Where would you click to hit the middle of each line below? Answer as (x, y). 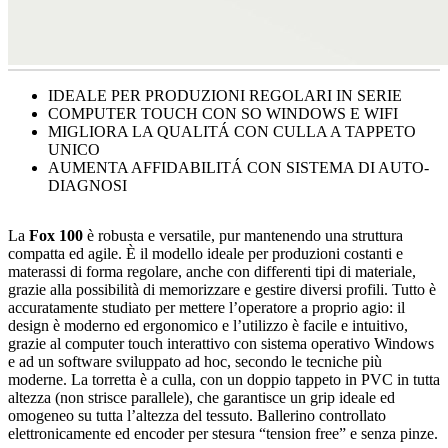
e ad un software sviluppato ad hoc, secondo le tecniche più (195, 361)
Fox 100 (56, 235)
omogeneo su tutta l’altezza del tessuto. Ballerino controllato (197, 415)
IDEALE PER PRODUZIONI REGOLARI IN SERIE (225, 95)
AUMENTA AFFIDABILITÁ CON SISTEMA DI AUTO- (238, 167)
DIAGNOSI (87, 185)
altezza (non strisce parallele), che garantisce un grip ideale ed (201, 397)
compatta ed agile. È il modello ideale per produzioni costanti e (205, 253)
